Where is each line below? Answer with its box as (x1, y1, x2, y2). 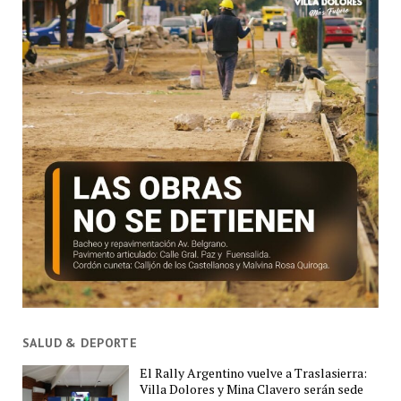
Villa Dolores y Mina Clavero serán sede (140, 380, 364, 397)
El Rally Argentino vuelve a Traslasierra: (140, 363, 368, 381)
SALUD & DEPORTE (21, 334, 138, 351)
